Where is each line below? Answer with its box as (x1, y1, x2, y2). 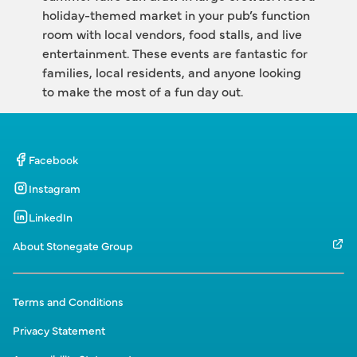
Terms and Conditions (13, 293, 124, 309)
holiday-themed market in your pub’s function (41, 6, 310, 23)
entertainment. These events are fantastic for (41, 44, 308, 61)
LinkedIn (29, 209, 73, 225)
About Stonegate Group (13, 237, 133, 253)
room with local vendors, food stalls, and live (41, 25, 302, 42)
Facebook (29, 151, 78, 167)
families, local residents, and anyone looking (41, 63, 301, 80)
